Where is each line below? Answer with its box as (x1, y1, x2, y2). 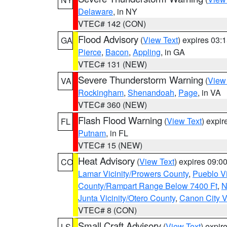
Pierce (78, 46, 101, 58)
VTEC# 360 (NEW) (78, 99, 147, 110)
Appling (133, 46, 161, 58)
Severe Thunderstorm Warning (78, 73, 203, 86)
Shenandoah (128, 87, 174, 98)
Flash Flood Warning (78, 113, 162, 127)
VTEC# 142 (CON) (78, 18, 146, 29)
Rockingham (78, 87, 124, 98)
